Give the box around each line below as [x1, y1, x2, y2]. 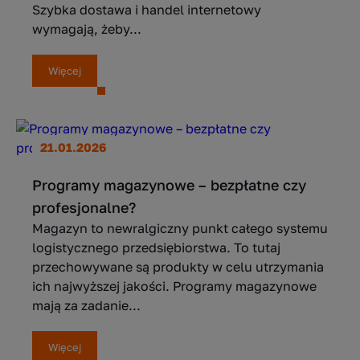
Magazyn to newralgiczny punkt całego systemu [32, 220, 328, 236]
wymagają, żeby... [32, 21, 141, 37]
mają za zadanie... [32, 297, 141, 313]
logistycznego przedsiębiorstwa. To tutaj [32, 239, 280, 256]
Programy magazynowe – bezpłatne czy [32, 176, 306, 194]
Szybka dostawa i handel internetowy [32, 2, 261, 18]
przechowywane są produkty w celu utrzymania [32, 259, 324, 275]
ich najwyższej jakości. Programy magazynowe [32, 278, 317, 294]
